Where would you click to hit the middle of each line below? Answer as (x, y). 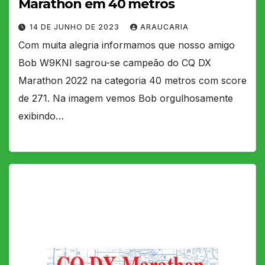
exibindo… (41, 116)
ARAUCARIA (164, 27)
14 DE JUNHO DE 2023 (76, 27)
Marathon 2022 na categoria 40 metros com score (132, 80)
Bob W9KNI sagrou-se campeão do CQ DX (115, 62)
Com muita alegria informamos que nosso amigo (127, 45)
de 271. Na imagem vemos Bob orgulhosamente (126, 98)
